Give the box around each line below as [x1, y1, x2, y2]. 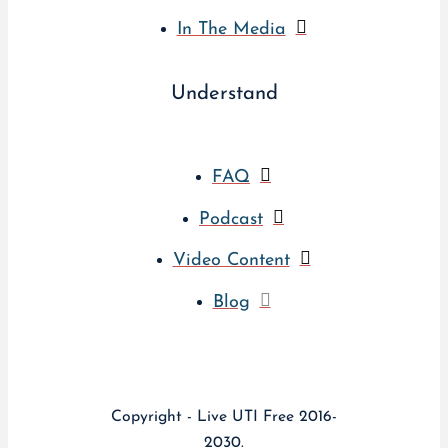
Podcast [199, 209, 263, 229]
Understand [170, 84, 278, 105]
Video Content [172, 251, 290, 271]
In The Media [176, 20, 286, 40]
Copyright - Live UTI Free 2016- [110, 408, 337, 425]
